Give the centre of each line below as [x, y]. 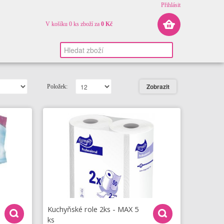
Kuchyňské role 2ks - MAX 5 [93, 209]
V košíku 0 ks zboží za [73, 24]
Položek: [57, 86]
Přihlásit [171, 5]
